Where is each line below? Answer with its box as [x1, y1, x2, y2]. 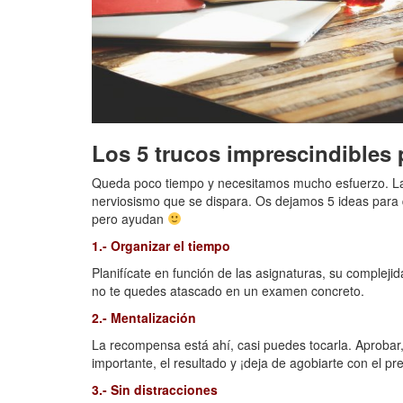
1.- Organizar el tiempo [92, 237, 230, 255]
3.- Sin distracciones [92, 381, 218, 399]
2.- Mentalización [92, 309, 196, 327]
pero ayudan [92, 210, 167, 228]
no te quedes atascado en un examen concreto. [92, 282, 364, 300]
